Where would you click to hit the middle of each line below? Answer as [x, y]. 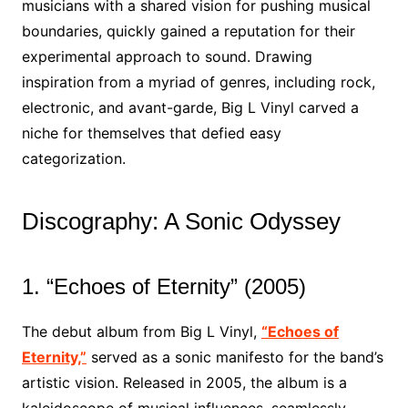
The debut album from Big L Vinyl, [141, 331]
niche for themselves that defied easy [151, 133]
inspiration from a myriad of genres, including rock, [198, 82]
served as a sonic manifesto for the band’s [235, 357]
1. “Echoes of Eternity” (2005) [163, 286]
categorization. [73, 158]
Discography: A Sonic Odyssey [181, 221]
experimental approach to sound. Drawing [167, 56]
